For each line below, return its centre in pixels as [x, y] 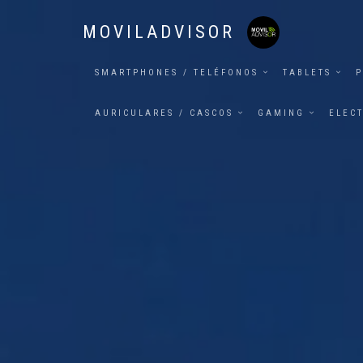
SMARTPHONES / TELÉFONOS [177, 73]
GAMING [281, 113]
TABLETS [307, 73]
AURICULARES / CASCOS [164, 113]
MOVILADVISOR [159, 32]
